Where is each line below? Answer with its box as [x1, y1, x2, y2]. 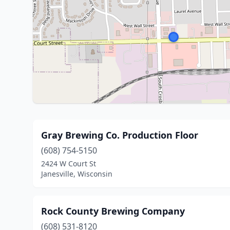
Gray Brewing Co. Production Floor [41, 129, 198, 141]
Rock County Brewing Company [41, 205, 185, 217]
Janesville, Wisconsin [41, 169, 112, 179]
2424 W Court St [41, 159, 96, 168]
